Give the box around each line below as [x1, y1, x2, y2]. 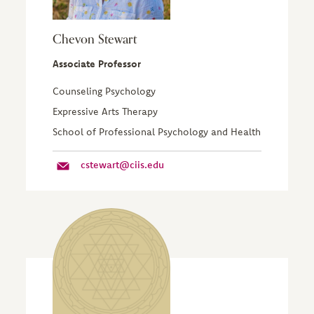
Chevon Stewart [52, 29, 137, 50]
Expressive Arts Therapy [52, 105, 158, 118]
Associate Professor [52, 57, 141, 70]
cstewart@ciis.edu [80, 158, 164, 171]
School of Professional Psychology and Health [52, 125, 261, 138]
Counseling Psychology [52, 85, 156, 97]
